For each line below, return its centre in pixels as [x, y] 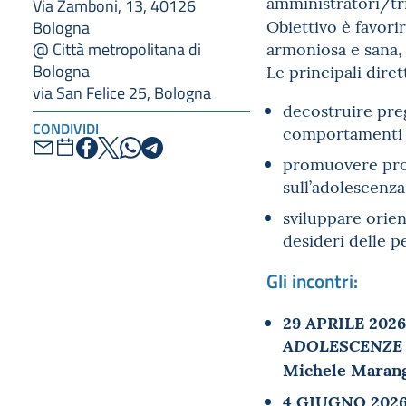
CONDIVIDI [66, 128]
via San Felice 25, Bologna [122, 92]
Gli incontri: [312, 280]
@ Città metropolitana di [117, 48]
